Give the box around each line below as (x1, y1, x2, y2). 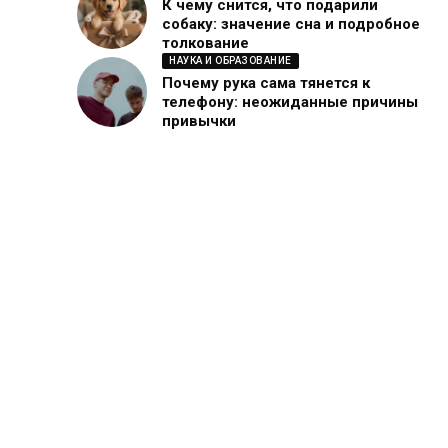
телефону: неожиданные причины (162, 93, 419, 112)
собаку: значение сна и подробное (162, 15, 421, 34)
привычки (162, 112, 237, 131)
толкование (162, 34, 250, 53)
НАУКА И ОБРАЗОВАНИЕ (169, 55, 292, 67)
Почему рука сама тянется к (162, 74, 371, 93)
